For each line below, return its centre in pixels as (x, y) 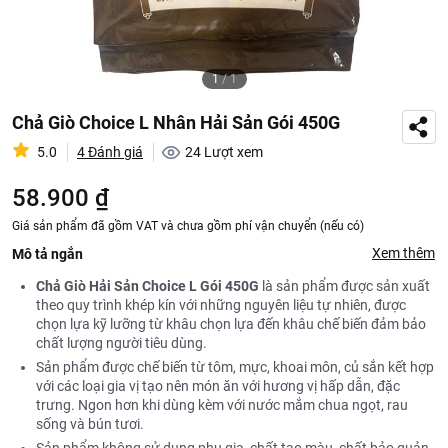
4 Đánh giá (110, 152)
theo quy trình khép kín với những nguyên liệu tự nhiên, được (221, 305)
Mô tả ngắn (47, 253)
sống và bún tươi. (90, 424)
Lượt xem (233, 152)
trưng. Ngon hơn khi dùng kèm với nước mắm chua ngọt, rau (222, 405)
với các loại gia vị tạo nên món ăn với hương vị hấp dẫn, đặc (218, 386)
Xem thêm (403, 253)
